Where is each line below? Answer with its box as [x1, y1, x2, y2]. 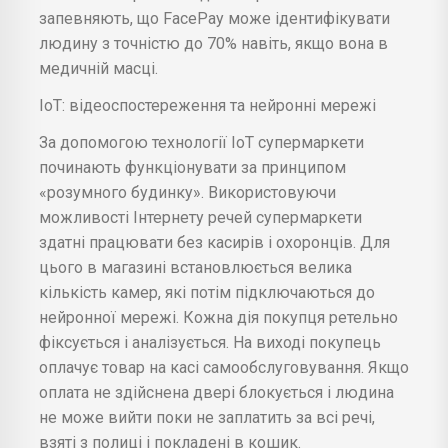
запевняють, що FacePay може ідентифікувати [39, 8, 390, 28]
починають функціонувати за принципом [39, 157, 346, 177]
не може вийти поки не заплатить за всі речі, [39, 407, 375, 427]
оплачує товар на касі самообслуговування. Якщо [39, 357, 409, 377]
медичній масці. [39, 58, 158, 78]
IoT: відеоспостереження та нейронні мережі [39, 95, 376, 115]
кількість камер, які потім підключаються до [39, 282, 375, 302]
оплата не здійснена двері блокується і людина [39, 382, 394, 402]
